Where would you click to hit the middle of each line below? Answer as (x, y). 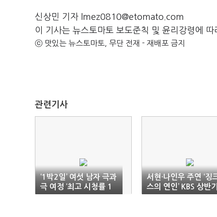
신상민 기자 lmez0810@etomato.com (109, 17)
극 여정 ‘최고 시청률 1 (76, 187)
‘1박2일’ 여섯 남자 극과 (78, 177)
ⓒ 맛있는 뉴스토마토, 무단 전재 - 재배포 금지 (110, 43)
